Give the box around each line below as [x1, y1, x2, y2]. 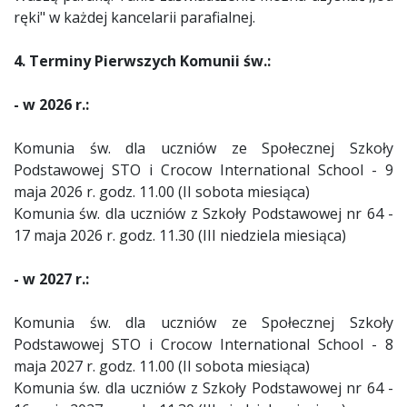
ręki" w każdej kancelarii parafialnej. [14, 7, 259, 27]
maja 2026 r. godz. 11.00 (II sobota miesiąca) [14, 182, 310, 202]
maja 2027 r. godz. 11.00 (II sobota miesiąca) [14, 356, 310, 376]
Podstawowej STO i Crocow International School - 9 [14, 160, 393, 180]
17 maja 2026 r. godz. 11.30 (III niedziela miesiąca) [14, 225, 346, 245]
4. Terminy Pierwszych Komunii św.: [14, 51, 271, 71]
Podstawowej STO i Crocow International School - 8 [14, 334, 393, 354]
